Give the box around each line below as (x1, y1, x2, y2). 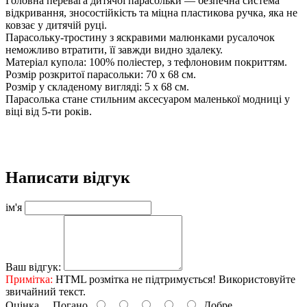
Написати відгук (5, 168, 130, 186)
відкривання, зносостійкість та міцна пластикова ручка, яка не (5, 6, 297, 19)
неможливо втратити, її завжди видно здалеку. (5, 43, 223, 56)
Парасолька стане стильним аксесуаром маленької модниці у (5, 93, 290, 105)
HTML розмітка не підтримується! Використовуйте (53, 273, 295, 285)
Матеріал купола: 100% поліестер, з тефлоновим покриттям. (5, 56, 287, 68)
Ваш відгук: (5, 260, 61, 273)
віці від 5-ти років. (5, 105, 92, 117)
